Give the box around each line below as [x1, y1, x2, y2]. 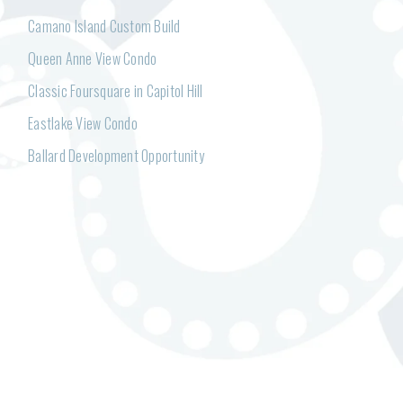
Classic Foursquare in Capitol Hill [28, 80, 203, 102]
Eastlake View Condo [28, 112, 138, 134]
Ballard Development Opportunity [28, 145, 204, 166]
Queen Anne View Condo [28, 48, 157, 69]
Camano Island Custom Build [28, 15, 181, 37]
